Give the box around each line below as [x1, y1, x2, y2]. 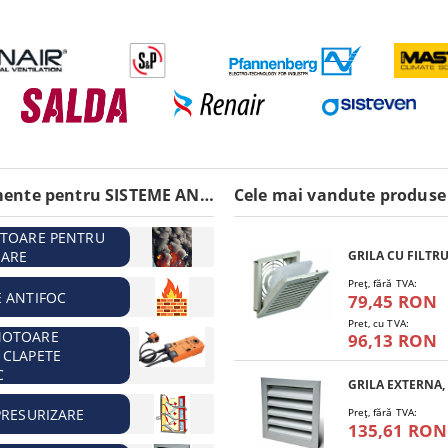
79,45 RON [347, 290, 438, 313]
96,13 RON [347, 329, 438, 352]
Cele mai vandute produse [234, 184, 446, 206]
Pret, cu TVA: [347, 316, 409, 330]
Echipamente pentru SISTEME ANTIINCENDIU [199, 184, 214, 206]
